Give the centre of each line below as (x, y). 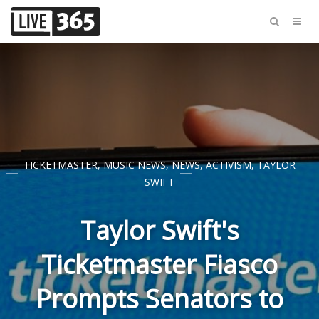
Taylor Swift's (159, 230)
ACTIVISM (229, 165)
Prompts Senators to (159, 299)
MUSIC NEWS (135, 165)
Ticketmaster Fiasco (159, 265)
